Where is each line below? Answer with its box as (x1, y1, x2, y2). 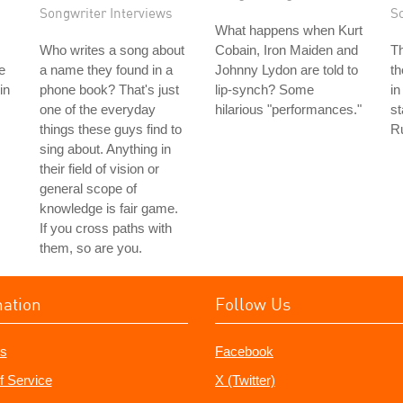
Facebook (215, 344, 273, 359)
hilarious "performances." (215, 102, 362, 117)
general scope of (40, 181, 137, 196)
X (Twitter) (215, 372, 275, 388)
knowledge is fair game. (40, 201, 178, 216)
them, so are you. (40, 240, 142, 255)
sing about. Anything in (40, 141, 171, 157)
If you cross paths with (40, 220, 172, 236)
